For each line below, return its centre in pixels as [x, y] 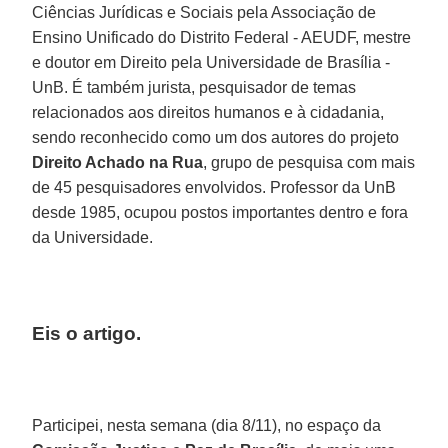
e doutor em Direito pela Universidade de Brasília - [211, 62]
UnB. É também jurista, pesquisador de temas [194, 87]
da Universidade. [93, 237]
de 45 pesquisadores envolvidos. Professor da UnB [214, 187]
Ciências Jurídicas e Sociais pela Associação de [204, 12]
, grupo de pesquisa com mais [309, 162]
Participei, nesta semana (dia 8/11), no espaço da [207, 425]
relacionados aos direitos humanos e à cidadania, [208, 112]
